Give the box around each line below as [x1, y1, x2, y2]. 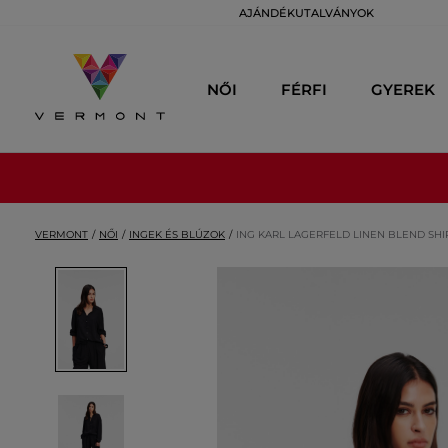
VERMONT [35, 228, 88, 241]
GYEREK [371, 79, 435, 99]
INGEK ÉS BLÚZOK [129, 228, 225, 241]
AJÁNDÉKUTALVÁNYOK [239, 6, 374, 20]
